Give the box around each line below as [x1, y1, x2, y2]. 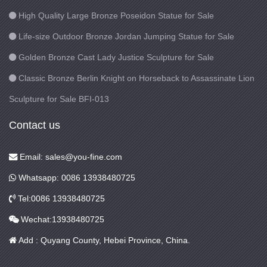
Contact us [9, 119, 60, 132]
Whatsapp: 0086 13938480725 [16, 173, 135, 183]
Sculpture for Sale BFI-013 [9, 94, 109, 104]
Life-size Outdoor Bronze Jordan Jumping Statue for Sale [18, 32, 234, 42]
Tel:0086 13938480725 [15, 194, 105, 204]
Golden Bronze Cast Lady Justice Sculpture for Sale [18, 52, 214, 63]
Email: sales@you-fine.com [17, 152, 122, 162]
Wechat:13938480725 [18, 215, 104, 225]
